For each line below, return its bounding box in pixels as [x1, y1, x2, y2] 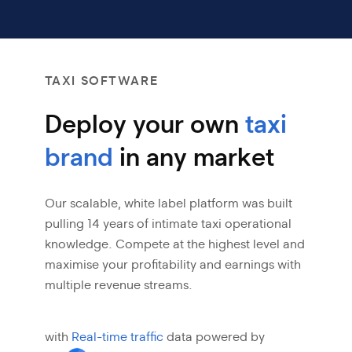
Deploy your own [44, 112, 245, 137]
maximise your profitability [44, 258, 196, 271]
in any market [119, 145, 274, 170]
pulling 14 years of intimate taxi [44, 218, 222, 230]
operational [221, 218, 291, 230]
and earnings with [196, 258, 301, 271]
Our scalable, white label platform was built [44, 197, 292, 210]
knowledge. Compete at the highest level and [44, 238, 305, 251]
